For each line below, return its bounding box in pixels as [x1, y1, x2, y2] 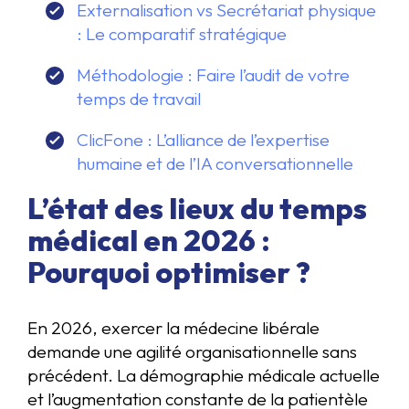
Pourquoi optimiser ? [27, 254, 310, 291]
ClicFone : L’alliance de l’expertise [77, 129, 330, 152]
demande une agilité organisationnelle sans [27, 341, 357, 363]
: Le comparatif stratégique [77, 22, 287, 45]
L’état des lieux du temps [27, 190, 367, 227]
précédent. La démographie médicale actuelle [27, 364, 380, 387]
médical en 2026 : [27, 222, 270, 259]
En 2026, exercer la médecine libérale [27, 317, 320, 340]
